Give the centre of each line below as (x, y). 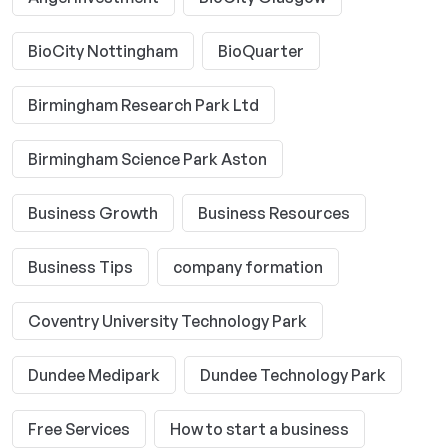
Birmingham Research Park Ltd (143, 105)
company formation (248, 267)
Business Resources (274, 213)
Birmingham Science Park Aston (147, 159)
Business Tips (80, 267)
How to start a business (259, 429)
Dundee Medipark (94, 375)
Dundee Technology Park (293, 375)
